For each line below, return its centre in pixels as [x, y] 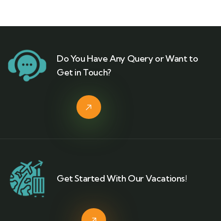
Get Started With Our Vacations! [122, 178]
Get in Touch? [84, 72]
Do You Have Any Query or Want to [128, 58]
